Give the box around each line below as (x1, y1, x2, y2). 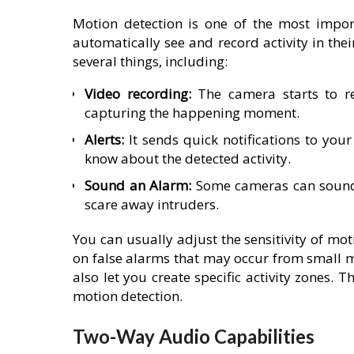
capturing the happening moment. (85, 103, 299, 122)
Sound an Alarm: (85, 175, 191, 194)
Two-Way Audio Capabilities (73, 325, 314, 348)
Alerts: (85, 130, 124, 149)
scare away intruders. (85, 194, 219, 213)
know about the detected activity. (85, 149, 291, 168)
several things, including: (73, 51, 228, 70)
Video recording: (85, 84, 191, 103)
